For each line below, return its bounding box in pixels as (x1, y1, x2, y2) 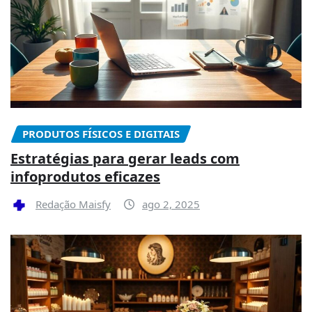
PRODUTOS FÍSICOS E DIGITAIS (22, 127, 180, 141)
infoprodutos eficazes (10, 167, 160, 187)
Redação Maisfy (36, 197, 111, 212)
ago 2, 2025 (142, 197, 200, 212)
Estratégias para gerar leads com (10, 149, 240, 169)
